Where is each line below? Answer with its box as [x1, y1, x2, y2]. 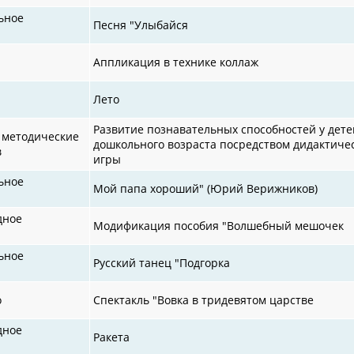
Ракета [93, 329, 130, 345]
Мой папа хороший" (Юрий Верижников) [93, 180, 318, 196]
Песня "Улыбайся [93, 17, 189, 32]
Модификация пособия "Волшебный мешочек [93, 217, 345, 233]
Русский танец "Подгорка [93, 254, 231, 270]
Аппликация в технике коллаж [93, 54, 259, 70]
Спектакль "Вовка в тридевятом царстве [93, 292, 314, 307]
